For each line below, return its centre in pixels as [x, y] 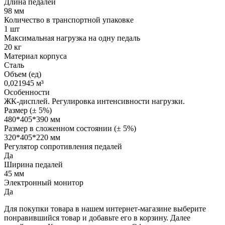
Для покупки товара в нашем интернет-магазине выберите [105, 208]
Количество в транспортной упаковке [69, 20]
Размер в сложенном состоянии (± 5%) [70, 128]
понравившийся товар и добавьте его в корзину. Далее [97, 217]
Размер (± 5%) [28, 110]
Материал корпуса [35, 56]
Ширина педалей [33, 164]
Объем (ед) [23, 74]
